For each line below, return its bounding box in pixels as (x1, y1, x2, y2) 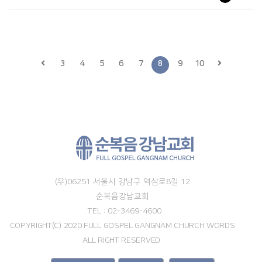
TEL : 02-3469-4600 (83, 206, 161, 216)
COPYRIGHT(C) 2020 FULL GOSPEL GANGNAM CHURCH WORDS (9, 221, 235, 231)
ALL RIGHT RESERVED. (82, 236, 162, 246)
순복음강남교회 (95, 192, 149, 202)
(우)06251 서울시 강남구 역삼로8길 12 (54, 177, 190, 187)
